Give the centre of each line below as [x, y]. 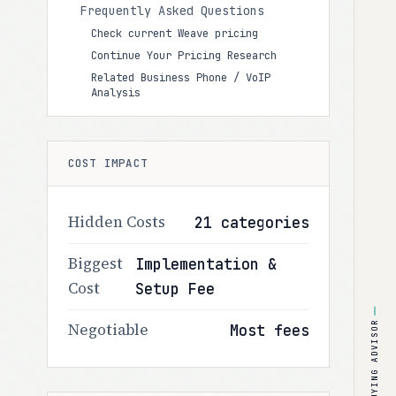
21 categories [251, 222]
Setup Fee [175, 289]
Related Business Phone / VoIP [180, 77]
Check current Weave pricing [174, 33]
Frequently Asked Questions [172, 11]
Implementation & [206, 264]
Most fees [269, 330]
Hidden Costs [116, 222]
